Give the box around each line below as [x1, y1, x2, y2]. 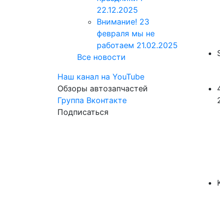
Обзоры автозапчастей [57, 83, 148, 93]
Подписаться [57, 107, 109, 117]
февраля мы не [97, 28, 155, 38]
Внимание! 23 [97, 17, 149, 27]
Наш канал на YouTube [57, 72, 144, 82]
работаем [97, 40, 137, 50]
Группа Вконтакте [57, 95, 127, 105]
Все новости [77, 52, 126, 62]
